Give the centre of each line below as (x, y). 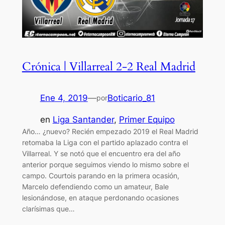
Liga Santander (83, 119)
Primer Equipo (147, 119)
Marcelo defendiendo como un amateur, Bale (95, 186)
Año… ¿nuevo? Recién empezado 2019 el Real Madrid (110, 131)
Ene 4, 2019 (64, 98)
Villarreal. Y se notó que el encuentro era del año (101, 153)
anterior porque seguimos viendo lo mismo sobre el (105, 164)
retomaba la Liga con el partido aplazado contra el (105, 142)
